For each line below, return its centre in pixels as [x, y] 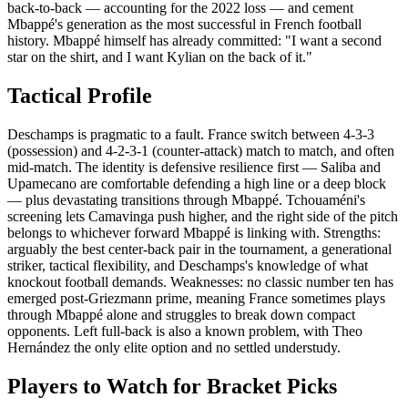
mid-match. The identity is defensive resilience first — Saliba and [194, 168]
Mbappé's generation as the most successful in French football [184, 25]
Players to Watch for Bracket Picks [172, 387]
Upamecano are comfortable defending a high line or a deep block [197, 184]
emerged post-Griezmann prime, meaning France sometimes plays [196, 299]
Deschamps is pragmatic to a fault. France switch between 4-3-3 [191, 135]
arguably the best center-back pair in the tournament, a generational [199, 250]
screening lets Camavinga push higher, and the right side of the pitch [203, 217]
